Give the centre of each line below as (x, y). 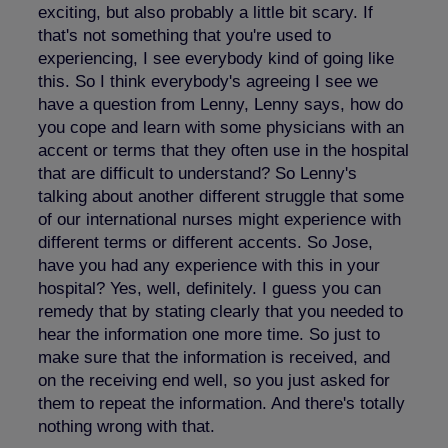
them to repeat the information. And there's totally (221, 403)
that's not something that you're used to (184, 35)
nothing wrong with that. (126, 426)
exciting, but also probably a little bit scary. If (205, 12)
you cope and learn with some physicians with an (221, 127)
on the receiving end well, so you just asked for (214, 380)
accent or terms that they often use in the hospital (223, 150)
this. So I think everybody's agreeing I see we (208, 81)
